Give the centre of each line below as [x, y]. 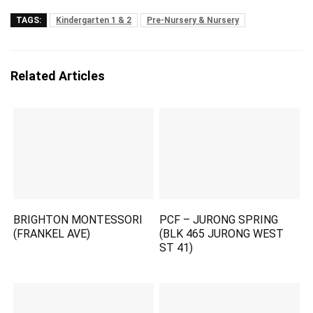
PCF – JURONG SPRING [219, 220]
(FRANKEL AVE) [52, 234]
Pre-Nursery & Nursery [193, 20]
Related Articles [58, 76]
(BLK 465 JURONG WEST [222, 234]
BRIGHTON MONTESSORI [78, 220]
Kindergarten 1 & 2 [94, 20]
